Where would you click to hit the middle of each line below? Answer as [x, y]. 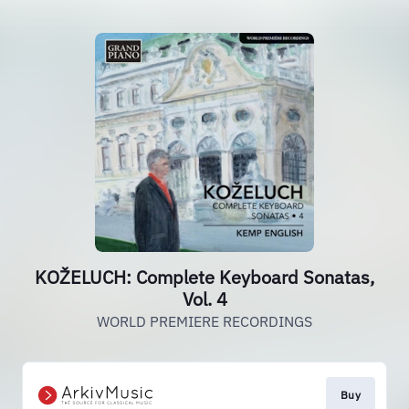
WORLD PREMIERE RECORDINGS [204, 321]
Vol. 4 [204, 299]
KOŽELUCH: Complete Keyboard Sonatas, [204, 277]
